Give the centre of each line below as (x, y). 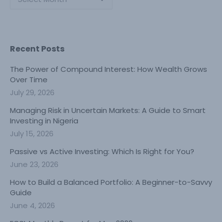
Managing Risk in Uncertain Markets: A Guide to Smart (108, 110)
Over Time (29, 80)
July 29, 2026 (32, 92)
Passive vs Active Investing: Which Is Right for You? (102, 151)
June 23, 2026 (34, 164)
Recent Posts (37, 49)
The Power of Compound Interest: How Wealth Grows (109, 69)
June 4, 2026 (32, 205)
